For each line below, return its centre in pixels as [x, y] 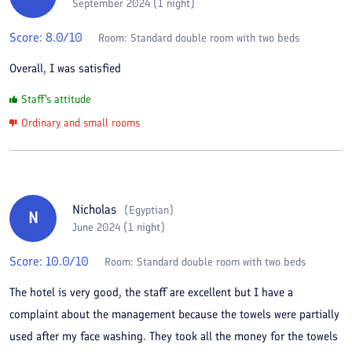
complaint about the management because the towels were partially [174, 314]
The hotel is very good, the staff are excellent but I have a [151, 292]
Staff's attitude [56, 99]
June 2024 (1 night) [119, 227]
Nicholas [94, 209]
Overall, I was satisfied [65, 68]
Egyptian [149, 210]
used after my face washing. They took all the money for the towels [174, 336]
